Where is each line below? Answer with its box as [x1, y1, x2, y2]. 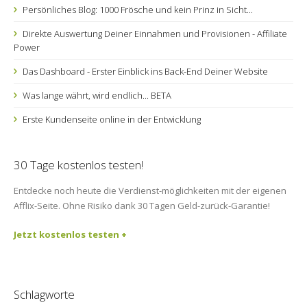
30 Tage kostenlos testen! [14, 157, 143, 173]
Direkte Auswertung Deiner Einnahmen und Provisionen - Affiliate [21, 27, 287, 40]
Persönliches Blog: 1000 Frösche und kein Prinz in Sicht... [21, 3, 253, 16]
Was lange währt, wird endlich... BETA [21, 89, 171, 101]
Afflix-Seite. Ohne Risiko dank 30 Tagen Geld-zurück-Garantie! [14, 199, 270, 212]
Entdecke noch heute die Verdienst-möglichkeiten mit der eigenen [14, 184, 286, 197]
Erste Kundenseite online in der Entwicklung [21, 113, 201, 125]
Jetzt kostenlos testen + [14, 228, 127, 241]
